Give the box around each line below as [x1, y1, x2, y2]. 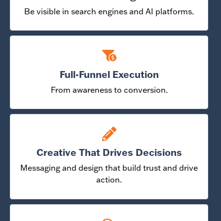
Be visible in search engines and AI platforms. [24, 6, 194, 16]
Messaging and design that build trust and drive [20, 163, 198, 173]
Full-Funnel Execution [59, 68, 159, 80]
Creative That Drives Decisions [36, 146, 182, 159]
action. [96, 175, 122, 185]
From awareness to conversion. [50, 84, 168, 95]
